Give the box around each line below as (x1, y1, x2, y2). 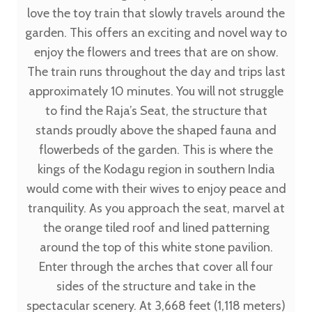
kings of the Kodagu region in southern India (37, 162, 275, 177)
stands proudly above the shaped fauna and (36, 123, 276, 138)
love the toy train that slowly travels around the (27, 6, 285, 21)
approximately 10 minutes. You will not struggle (29, 84, 283, 99)
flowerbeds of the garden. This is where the (39, 142, 273, 157)
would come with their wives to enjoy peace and (26, 181, 286, 196)
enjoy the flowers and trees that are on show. (33, 45, 279, 60)
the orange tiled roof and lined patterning (42, 220, 270, 235)
